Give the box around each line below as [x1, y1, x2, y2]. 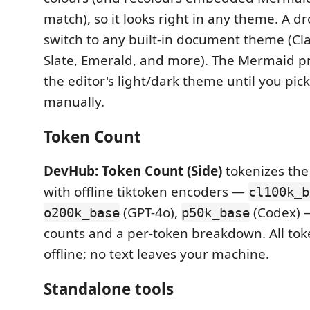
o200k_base [44, 205, 120, 220]
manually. [44, 93, 104, 111]
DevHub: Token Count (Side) [44, 162, 222, 180]
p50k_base [181, 205, 250, 220]
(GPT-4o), [120, 203, 181, 221]
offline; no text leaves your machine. [44, 245, 269, 263]
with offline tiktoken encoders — [44, 183, 248, 201]
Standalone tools [44, 277, 174, 300]
